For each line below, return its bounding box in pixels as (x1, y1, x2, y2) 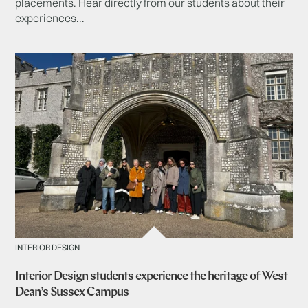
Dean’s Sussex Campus (15, 285, 129, 299)
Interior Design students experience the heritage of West (15, 269, 288, 283)
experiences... (15, 10, 85, 25)
